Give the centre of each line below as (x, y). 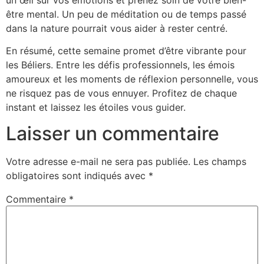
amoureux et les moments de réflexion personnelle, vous (132, 79)
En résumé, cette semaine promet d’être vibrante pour (126, 50)
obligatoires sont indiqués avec (77, 176)
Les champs (220, 162)
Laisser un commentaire (113, 134)
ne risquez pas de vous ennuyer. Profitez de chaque (121, 93)
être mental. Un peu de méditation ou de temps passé (126, 14)
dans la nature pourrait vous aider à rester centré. (117, 28)
